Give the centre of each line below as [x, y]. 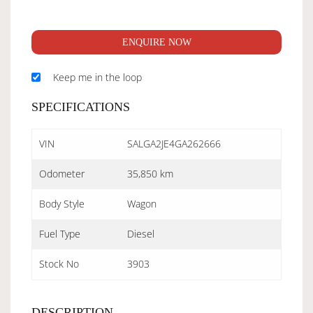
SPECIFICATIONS [81, 107]
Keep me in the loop [97, 77]
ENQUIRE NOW [156, 42]
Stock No [59, 263]
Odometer [62, 173]
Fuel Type [60, 233]
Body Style [62, 203]
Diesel [141, 233]
